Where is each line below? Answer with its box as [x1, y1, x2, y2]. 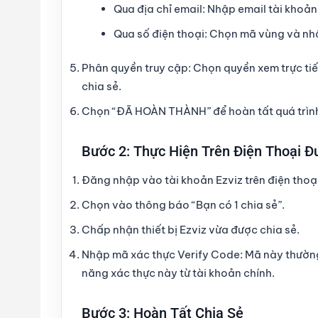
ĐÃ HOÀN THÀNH [116, 104, 207, 119]
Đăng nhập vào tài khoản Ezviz [82, 173, 243, 187]
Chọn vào [82, 198, 135, 212]
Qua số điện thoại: [114, 26, 207, 40]
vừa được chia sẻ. [207, 223, 300, 237]
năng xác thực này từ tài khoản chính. [82, 266, 275, 280]
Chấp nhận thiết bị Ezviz [82, 223, 207, 237]
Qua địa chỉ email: [114, 1, 205, 16]
